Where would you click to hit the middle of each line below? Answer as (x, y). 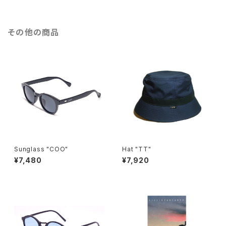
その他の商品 (34, 32)
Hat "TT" (137, 149)
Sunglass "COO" (41, 149)
